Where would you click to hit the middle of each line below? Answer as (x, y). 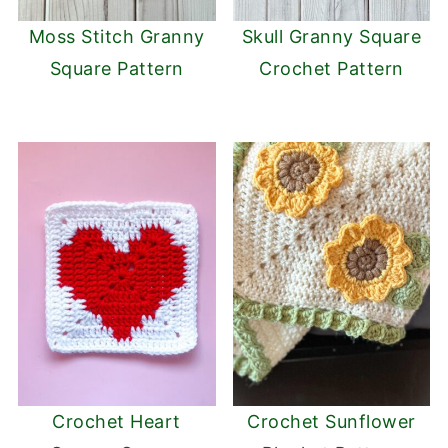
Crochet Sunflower (331, 421)
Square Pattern (116, 69)
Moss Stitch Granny (116, 37)
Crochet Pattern (331, 69)
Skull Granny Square (331, 37)
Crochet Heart (116, 421)
